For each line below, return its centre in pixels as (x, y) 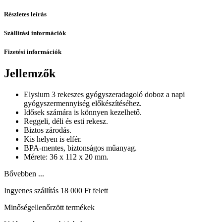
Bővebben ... (24, 174)
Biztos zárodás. (48, 130)
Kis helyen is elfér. (53, 139)
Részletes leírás (25, 14)
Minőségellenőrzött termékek (49, 208)
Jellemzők (30, 74)
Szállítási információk (35, 33)
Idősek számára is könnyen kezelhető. (83, 112)
